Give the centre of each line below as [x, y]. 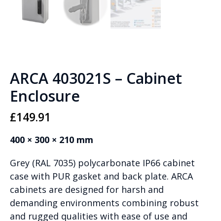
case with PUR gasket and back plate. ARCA [101, 176]
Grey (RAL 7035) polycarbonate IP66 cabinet [102, 163]
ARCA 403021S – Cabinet [96, 78]
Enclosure [45, 96]
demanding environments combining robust [104, 203]
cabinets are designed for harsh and [87, 189]
